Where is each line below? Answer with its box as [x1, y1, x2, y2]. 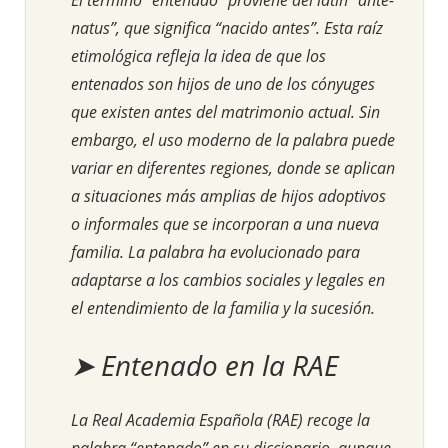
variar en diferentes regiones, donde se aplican [71, 156, 395, 179]
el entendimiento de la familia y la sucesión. [71, 296, 375, 319]
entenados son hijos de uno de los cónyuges [71, 72, 375, 95]
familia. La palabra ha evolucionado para [71, 240, 360, 263]
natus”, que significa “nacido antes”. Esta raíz [71, 16, 383, 39]
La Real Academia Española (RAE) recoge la [71, 408, 370, 431]
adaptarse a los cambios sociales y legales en [71, 268, 385, 291]
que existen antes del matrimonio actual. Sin [71, 100, 380, 123]
